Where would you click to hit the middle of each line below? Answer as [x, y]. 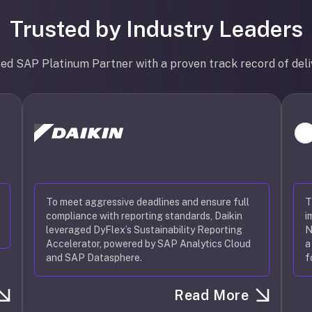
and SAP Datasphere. [94, 258]
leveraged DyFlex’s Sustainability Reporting [145, 230]
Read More [212, 295]
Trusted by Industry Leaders [156, 29]
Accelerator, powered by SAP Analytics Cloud [149, 244]
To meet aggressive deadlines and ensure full [148, 202]
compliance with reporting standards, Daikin [145, 216]
